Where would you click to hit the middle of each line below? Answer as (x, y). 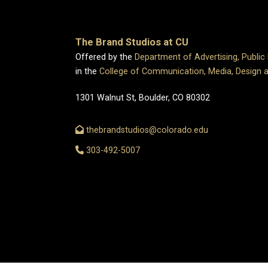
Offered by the (105, 57)
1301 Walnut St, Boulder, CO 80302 (143, 98)
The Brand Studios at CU (132, 42)
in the (86, 71)
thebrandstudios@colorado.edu (146, 130)
